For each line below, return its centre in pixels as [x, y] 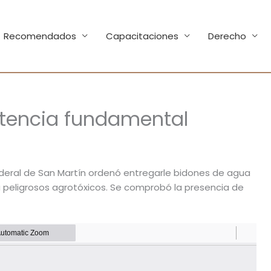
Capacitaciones [142, 36]
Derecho [227, 36]
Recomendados [40, 36]
